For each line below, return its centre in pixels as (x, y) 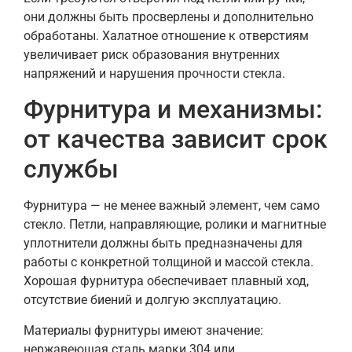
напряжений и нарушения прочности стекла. (154, 73)
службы (71, 169)
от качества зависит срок (176, 139)
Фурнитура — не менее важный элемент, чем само (172, 206)
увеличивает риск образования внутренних (152, 54)
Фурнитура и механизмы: (173, 110)
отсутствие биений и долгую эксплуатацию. (152, 300)
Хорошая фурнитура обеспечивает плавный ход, (166, 281)
